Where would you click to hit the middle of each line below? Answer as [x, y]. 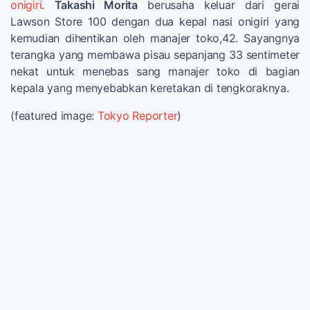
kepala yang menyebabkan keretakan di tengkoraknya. [150, 88]
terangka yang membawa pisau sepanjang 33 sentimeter [155, 54]
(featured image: [54, 115]
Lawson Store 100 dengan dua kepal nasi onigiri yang [155, 21]
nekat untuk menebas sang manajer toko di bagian [155, 71]
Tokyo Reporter [137, 115]
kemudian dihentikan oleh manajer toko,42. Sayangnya [155, 38]
